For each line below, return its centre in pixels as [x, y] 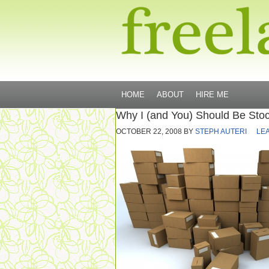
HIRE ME [212, 95]
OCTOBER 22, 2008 [149, 131]
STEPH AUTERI [221, 131]
